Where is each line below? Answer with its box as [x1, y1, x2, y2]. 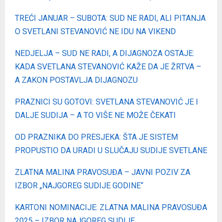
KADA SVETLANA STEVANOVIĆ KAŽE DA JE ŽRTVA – [15, 61, 201, 71]
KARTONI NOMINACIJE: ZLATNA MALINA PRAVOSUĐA [15, 202, 207, 212]
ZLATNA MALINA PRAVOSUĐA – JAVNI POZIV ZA [15, 167, 190, 177]
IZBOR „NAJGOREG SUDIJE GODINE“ [15, 180, 143, 190]
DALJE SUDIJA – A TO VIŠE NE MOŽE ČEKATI [15, 110, 176, 120]
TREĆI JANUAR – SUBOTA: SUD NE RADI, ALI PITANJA [15, 13, 206, 23]
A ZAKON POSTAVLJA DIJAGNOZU [15, 75, 138, 85]
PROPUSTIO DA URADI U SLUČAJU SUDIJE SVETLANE [15, 145, 207, 155]
